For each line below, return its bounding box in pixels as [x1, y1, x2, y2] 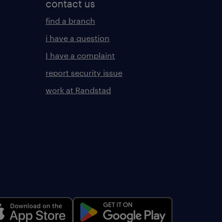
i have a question [46, 33, 110, 43]
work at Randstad [46, 85, 111, 95]
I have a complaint [46, 51, 115, 60]
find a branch [46, 16, 95, 25]
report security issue [46, 68, 122, 77]
